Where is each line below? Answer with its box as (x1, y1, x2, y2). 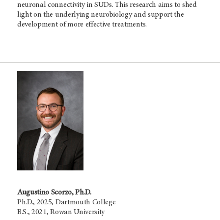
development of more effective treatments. (17, 20, 147, 28)
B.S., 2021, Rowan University (17, 208, 105, 217)
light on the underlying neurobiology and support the (17, 10, 184, 19)
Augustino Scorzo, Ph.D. (17, 189, 93, 197)
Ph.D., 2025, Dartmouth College (17, 198, 116, 207)
